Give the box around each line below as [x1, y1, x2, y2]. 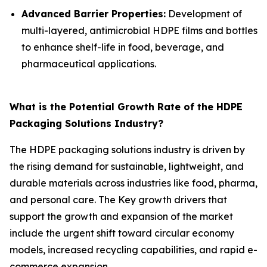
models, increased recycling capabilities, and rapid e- [10, 243, 257, 256]
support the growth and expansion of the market [10, 210, 233, 222]
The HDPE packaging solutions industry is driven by [10, 143, 245, 156]
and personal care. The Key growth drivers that [10, 193, 227, 206]
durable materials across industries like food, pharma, [10, 176, 257, 189]
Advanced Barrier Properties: [21, 7, 166, 20]
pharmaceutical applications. [21, 57, 156, 70]
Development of [166, 7, 242, 20]
